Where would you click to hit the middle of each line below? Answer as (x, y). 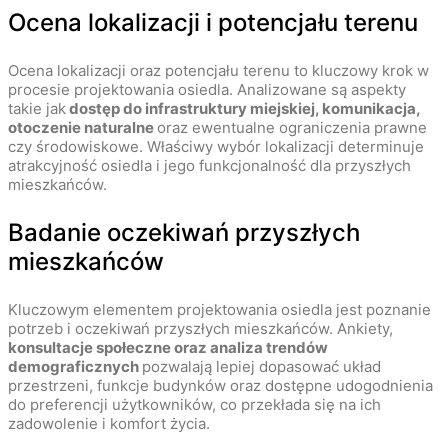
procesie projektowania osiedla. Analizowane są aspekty (207, 90)
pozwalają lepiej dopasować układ (261, 367)
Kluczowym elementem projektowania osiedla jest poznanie (219, 310)
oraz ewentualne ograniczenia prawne (292, 128)
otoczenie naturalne (82, 128)
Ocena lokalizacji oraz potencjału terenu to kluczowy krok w (218, 71)
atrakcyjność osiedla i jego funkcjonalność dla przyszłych (209, 166)
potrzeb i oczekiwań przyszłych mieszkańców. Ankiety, (200, 329)
